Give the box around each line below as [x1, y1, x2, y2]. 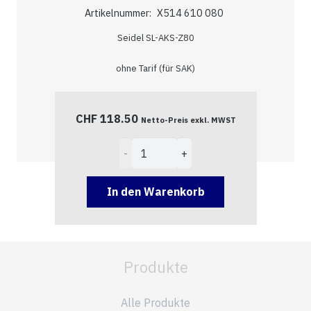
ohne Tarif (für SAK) [116, 62, 195, 74]
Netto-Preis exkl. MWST [140, 115, 236, 125]
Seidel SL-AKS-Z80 [117, 31, 194, 44]
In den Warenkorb [106, 184, 205, 199]
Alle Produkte [121, 295, 190, 310]
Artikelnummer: [84, 6, 153, 19]
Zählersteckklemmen [118, 140, 228, 154]
